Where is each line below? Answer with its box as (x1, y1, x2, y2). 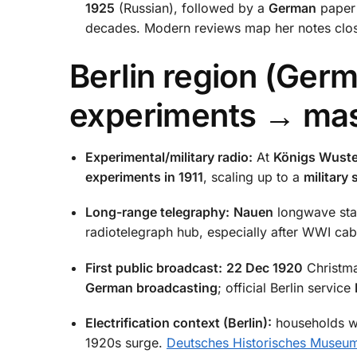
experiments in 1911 (85, 169, 203, 186)
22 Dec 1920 (226, 259, 303, 276)
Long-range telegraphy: (85, 204, 229, 221)
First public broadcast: (85, 259, 222, 276)
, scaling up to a (203, 169, 304, 186)
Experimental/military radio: (85, 149, 253, 166)
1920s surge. (85, 335, 167, 351)
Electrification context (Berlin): (85, 315, 272, 331)
